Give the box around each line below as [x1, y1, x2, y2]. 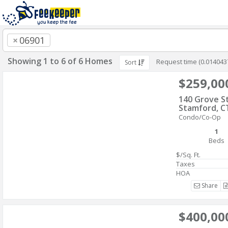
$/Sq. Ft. [176, 150, 201, 159]
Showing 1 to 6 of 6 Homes [8, 55, 112, 67]
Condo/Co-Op [179, 112, 221, 122]
